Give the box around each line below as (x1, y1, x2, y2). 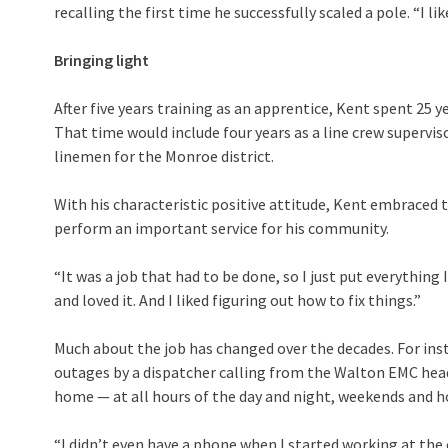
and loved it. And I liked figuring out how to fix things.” (54, 290, 421, 310)
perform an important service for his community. (54, 218, 389, 238)
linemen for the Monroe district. (54, 146, 274, 166)
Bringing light (54, 50, 149, 70)
